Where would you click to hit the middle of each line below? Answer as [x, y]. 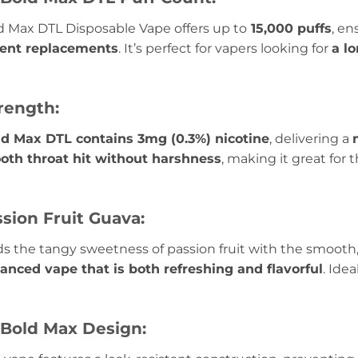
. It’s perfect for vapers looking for [225, 49]
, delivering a [311, 139]
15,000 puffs [289, 29]
